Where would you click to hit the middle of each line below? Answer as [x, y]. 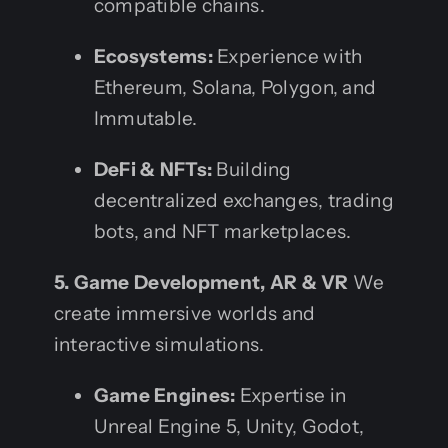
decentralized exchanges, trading [243, 200]
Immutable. [145, 118]
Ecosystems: [153, 56]
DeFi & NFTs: [153, 169]
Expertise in [291, 395]
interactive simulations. [159, 344]
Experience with [287, 56]
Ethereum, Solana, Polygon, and [235, 87]
